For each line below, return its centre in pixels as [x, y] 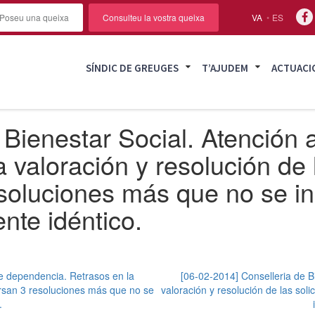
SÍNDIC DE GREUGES [133, 68]
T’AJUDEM [225, 68]
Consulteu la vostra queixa [154, 17]
